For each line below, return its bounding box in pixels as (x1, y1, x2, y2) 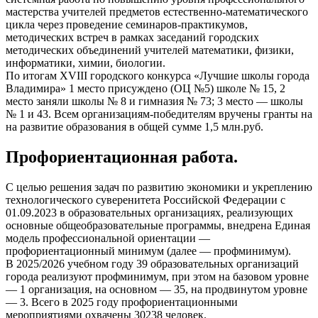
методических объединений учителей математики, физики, (6, 44, 294, 57)
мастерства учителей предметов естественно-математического (6, 6, 308, 18)
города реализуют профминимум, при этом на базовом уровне (6, 270, 309, 283)
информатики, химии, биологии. (6, 57, 165, 70)
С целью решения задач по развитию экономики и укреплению (6, 181, 312, 194)
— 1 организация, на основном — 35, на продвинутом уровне (6, 283, 307, 296)
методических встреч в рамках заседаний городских (6, 31, 259, 44)
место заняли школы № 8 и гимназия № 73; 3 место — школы (6, 95, 303, 108)
